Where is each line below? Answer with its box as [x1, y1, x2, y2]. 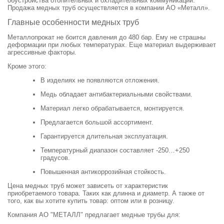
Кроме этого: [7, 62, 46, 70]
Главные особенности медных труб [7, 18, 139, 27]
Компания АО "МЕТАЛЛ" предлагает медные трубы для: [7, 211, 180, 219]
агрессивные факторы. [7, 48, 76, 56]
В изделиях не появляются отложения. [40, 76, 159, 84]
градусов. [40, 154, 72, 162]
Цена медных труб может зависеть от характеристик [7, 182, 168, 190]
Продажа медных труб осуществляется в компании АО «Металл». [7, 4, 210, 12]
